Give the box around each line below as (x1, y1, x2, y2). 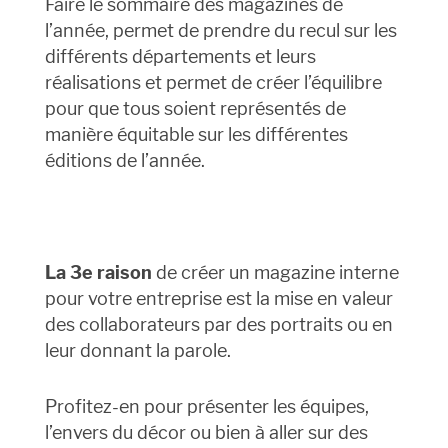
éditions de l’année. (44, 150, 205, 172)
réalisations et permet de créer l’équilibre (44, 72, 382, 94)
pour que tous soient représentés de (44, 98, 346, 120)
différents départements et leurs (44, 46, 316, 68)
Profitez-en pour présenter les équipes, (44, 396, 369, 418)
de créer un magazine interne (151, 262, 399, 284)
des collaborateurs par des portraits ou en (44, 314, 393, 336)
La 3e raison (44, 262, 152, 284)
